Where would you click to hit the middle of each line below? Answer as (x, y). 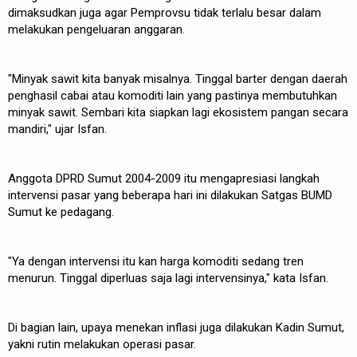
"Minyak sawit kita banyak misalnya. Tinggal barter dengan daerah (178, 78)
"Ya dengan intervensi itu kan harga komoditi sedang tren (156, 261)
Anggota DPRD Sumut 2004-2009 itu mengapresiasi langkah (164, 178)
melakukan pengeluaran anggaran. (98, 29)
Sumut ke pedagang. (63, 212)
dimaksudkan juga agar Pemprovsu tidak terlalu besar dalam (165, 12)
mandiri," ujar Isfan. (59, 129)
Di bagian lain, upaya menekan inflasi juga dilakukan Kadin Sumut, (176, 327)
